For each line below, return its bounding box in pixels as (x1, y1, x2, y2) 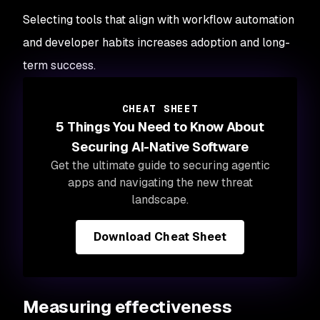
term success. (23, 58, 96, 73)
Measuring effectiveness (23, 296, 232, 318)
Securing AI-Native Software (71, 139, 249, 155)
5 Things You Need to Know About (56, 119, 264, 135)
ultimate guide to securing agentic (91, 158, 270, 173)
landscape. (131, 192, 189, 207)
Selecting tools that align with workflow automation (23, 12, 294, 27)
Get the (50, 158, 92, 173)
